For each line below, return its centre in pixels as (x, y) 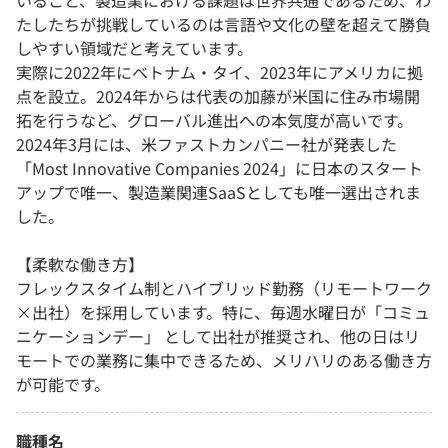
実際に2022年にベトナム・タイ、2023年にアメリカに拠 (219, 72)
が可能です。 (63, 384)
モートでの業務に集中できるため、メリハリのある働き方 (224, 360)
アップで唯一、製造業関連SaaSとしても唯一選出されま (218, 192)
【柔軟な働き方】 (80, 264)
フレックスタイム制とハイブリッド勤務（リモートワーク (224, 288)
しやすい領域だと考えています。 (134, 48)
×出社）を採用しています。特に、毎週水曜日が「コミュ (223, 312)
